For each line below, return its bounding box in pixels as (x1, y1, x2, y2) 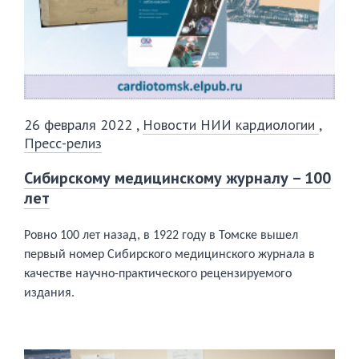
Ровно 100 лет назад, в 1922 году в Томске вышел (24, 229, 298, 243)
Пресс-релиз (24, 134, 102, 153)
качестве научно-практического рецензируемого (24, 268, 292, 281)
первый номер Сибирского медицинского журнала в (24, 248, 315, 262)
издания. (24, 287, 75, 301)
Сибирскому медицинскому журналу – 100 (24, 167, 331, 189)
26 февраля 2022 (24, 115, 136, 135)
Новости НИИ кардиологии (143, 115, 319, 135)
